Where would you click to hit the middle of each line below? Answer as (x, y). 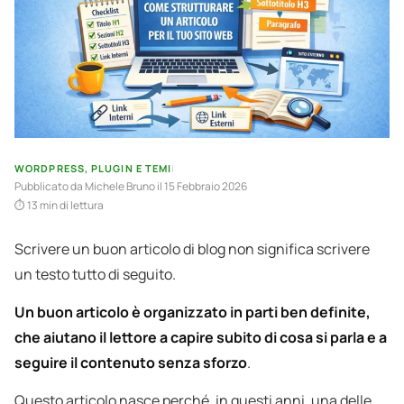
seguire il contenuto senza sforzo (131, 363)
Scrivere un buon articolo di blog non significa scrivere (192, 249)
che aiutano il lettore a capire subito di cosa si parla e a (201, 338)
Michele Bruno (121, 187)
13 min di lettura (65, 206)
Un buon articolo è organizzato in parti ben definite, (193, 312)
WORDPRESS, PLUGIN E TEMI (93, 169)
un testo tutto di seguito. (95, 275)
